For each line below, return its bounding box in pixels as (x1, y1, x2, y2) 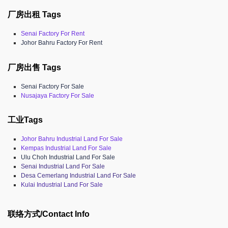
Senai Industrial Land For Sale (21, 163, 105, 170)
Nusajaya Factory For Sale (21, 92, 95, 100)
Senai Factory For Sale (21, 83, 84, 91)
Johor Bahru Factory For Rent (21, 39, 103, 47)
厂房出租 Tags (8, 10, 62, 19)
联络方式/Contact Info (8, 210, 90, 219)
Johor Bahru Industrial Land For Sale (21, 135, 123, 143)
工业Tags (8, 116, 43, 125)
